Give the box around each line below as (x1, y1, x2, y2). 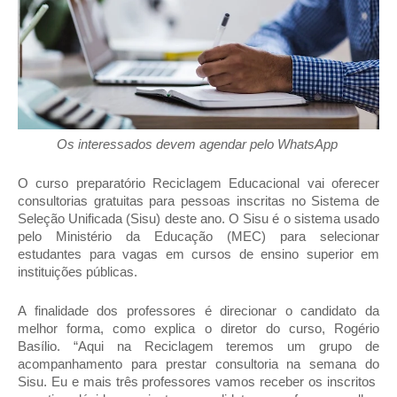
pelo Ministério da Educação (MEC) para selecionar (18, 229, 379, 244)
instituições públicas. (18, 264, 141, 279)
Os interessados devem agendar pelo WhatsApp (56, 136, 341, 152)
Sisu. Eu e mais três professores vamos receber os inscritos (18, 374, 379, 389)
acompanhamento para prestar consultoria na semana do (18, 356, 379, 371)
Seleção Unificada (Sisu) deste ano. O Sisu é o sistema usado (18, 211, 379, 226)
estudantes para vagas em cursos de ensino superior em (18, 246, 379, 261)
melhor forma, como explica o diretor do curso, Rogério (18, 321, 379, 336)
